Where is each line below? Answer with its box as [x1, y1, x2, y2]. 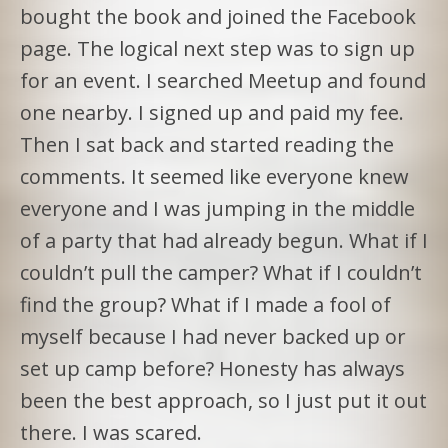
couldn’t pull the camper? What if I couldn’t [20, 258, 422, 286]
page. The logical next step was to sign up [20, 34, 415, 62]
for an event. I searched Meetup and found [20, 66, 426, 94]
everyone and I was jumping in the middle [20, 194, 415, 222]
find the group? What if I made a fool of [20, 290, 391, 318]
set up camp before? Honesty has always [20, 354, 405, 382]
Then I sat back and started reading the [20, 130, 394, 158]
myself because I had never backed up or [20, 322, 406, 350]
